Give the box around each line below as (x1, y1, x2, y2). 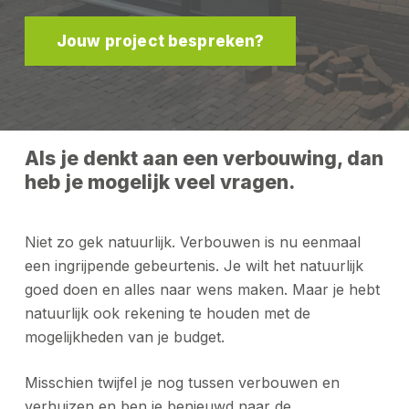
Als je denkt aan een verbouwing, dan (24, 146, 383, 170)
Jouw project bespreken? (57, 31, 265, 50)
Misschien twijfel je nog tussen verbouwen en (24, 372, 340, 392)
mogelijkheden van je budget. (24, 327, 225, 346)
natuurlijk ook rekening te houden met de (24, 303, 310, 322)
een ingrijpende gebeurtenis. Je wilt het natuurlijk (24, 256, 363, 275)
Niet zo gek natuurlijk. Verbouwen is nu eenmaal (24, 232, 361, 251)
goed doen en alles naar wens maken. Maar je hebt (24, 279, 380, 299)
